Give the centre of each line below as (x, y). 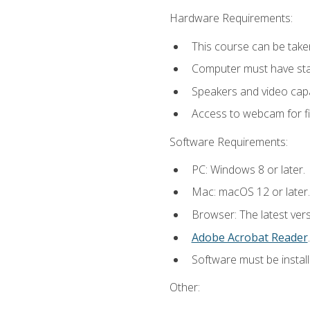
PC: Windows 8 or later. (248, 169)
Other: (184, 288)
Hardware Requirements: (231, 18)
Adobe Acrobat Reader (249, 237)
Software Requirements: (228, 142)
